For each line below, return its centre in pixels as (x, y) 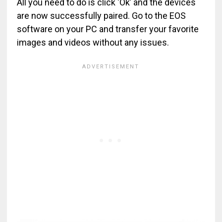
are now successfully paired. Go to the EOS (101, 15)
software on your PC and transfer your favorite (108, 29)
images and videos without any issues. (93, 42)
